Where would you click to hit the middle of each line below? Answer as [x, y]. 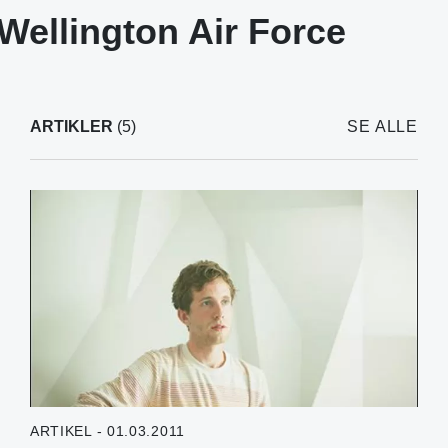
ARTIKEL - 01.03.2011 [107, 431]
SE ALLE [382, 126]
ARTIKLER [71, 126]
